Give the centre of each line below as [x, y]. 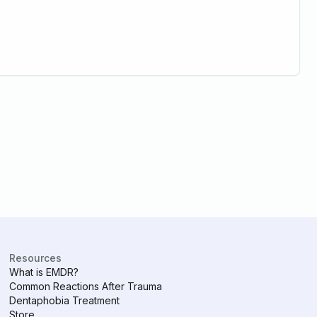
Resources [36, 258]
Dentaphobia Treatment [65, 301]
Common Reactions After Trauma [86, 287]
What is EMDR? [44, 272]
